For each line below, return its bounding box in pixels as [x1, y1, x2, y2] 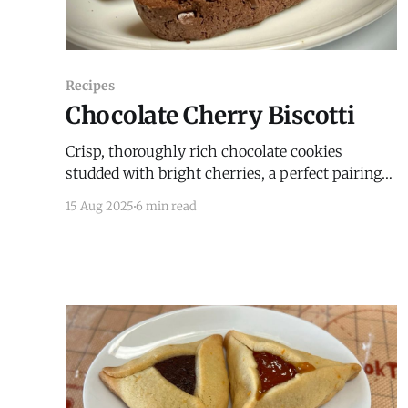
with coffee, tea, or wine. [66, 186, 231, 205]
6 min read [136, 199, 197, 215]
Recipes [66, 77, 115, 95]
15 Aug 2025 [66, 199, 134, 215]
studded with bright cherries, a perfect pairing [66, 164, 382, 183]
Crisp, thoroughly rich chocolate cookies [66, 142, 342, 161]
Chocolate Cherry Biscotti [66, 100, 355, 131]
